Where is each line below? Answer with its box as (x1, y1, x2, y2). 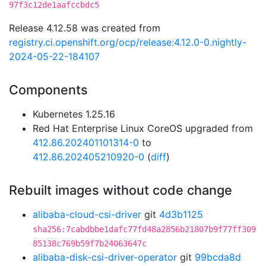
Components (9, 82, 88, 97)
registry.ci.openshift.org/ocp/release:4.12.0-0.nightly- (9, 36, 246, 48)
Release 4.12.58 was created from (9, 22, 160, 34)
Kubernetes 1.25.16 (33, 108, 115, 120)
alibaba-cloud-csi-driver (33, 208, 141, 220)
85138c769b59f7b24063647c (33, 239, 147, 248)
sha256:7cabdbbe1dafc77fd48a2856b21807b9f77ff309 (33, 224, 256, 234)
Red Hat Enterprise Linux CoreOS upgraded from (33, 122, 253, 134)
